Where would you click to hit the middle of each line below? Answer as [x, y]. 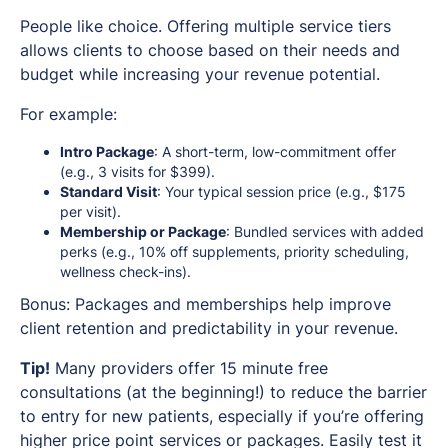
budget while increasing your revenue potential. [200, 73]
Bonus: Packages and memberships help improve [205, 303]
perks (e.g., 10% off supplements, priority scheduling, [234, 251]
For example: [68, 113]
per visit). [90, 211]
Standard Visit [108, 191]
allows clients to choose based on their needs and [210, 49]
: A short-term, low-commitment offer [275, 151]
